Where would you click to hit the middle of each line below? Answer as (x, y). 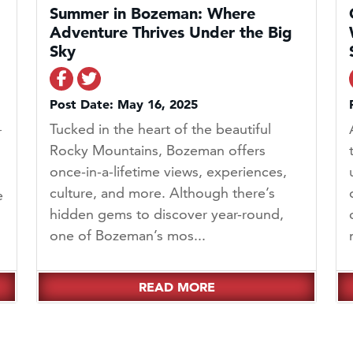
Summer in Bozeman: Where (152, 14)
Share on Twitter (156, 78)
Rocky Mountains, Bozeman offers (158, 150)
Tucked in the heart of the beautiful (160, 129)
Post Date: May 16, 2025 (124, 104)
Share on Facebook (136, 78)
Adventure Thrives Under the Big (171, 33)
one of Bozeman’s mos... (128, 236)
